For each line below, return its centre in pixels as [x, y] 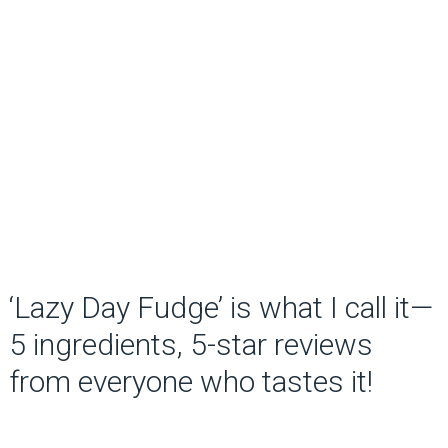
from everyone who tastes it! [190, 381]
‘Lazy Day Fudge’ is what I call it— [220, 307]
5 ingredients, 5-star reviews [190, 344]
